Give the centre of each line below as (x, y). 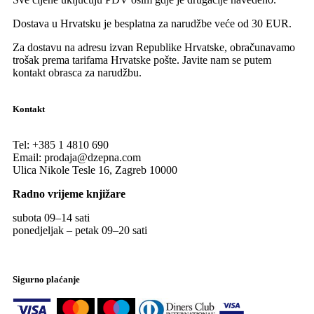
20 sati (133, 231)
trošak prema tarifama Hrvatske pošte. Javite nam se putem (142, 60)
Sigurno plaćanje (46, 280)
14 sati (75, 218)
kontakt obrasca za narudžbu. (77, 73)
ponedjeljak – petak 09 (63, 231)
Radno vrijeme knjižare (69, 194)
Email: (27, 158)
